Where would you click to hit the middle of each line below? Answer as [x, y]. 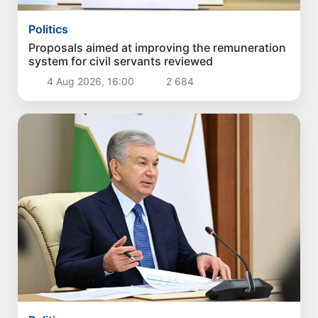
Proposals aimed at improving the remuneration [158, 48]
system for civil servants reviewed [121, 61]
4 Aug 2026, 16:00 [90, 82]
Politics [49, 29]
